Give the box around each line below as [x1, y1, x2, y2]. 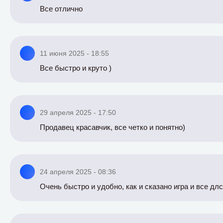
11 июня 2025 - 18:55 [40, 49, 109, 57]
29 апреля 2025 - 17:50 [40, 109, 116, 116]
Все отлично [40, 4, 83, 13]
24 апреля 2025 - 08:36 [40, 168, 116, 176]
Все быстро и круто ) [40, 64, 111, 72]
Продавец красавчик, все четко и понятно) [40, 123, 185, 131]
